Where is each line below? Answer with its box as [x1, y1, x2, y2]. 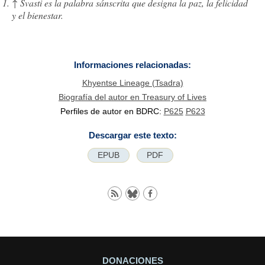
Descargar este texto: [88, 130, 177, 140]
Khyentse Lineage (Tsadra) [82, 77, 183, 88]
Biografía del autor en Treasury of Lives [59, 92, 206, 102]
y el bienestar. [12, 9, 63, 22]
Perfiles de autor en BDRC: [60, 106, 164, 116]
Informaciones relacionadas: [74, 60, 191, 70]
